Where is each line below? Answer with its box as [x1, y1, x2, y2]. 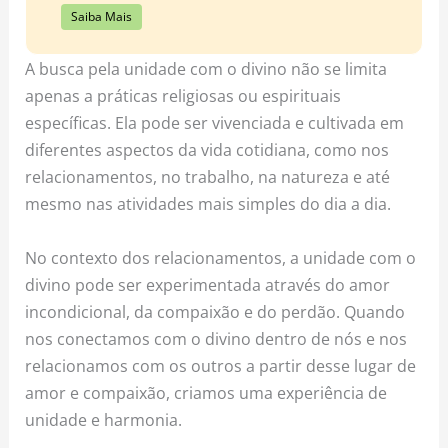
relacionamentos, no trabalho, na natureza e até [25, 165, 391, 189]
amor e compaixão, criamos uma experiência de [25, 380, 388, 404]
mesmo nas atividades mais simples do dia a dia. [25, 192, 392, 216]
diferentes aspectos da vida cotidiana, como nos [25, 138, 390, 162]
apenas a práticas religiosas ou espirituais [25, 84, 342, 108]
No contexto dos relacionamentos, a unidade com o [25, 245, 417, 269]
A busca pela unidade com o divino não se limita [25, 57, 388, 81]
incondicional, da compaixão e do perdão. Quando [25, 299, 406, 323]
